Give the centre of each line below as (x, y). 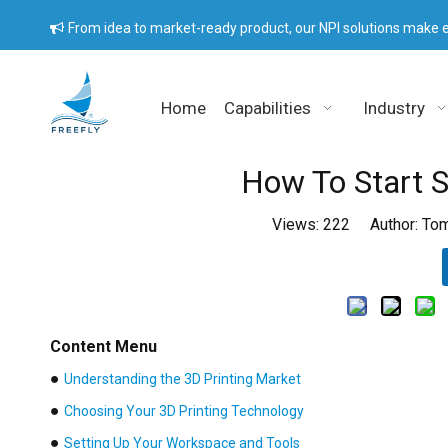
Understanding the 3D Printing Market (182, 378)
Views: (297, 224)
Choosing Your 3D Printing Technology (184, 410)
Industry (394, 108)
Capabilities (268, 108)
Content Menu (103, 346)
